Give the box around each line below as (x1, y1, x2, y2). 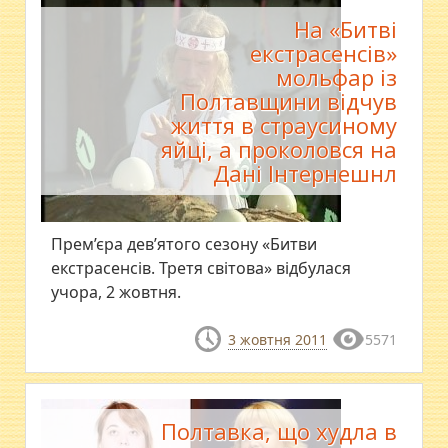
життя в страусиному (170, 109, 397, 140)
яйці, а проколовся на (160, 133, 397, 164)
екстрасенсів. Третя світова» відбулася (51, 256, 352, 279)
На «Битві (293, 13, 397, 44)
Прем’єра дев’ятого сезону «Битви (51, 232, 318, 255)
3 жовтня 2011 (227, 329, 327, 349)
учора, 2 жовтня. (51, 280, 182, 303)
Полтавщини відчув (179, 85, 397, 116)
